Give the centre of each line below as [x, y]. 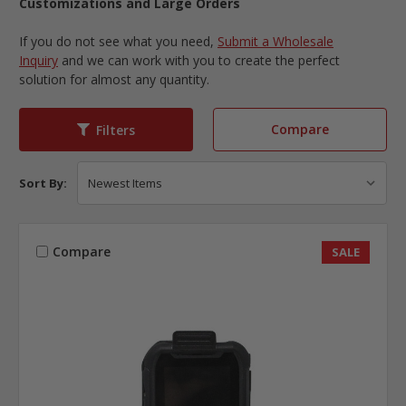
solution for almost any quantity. [114, 80]
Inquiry [39, 61]
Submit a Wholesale [275, 42]
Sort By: [43, 184]
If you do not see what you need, [118, 42]
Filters [116, 130]
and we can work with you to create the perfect [199, 61]
